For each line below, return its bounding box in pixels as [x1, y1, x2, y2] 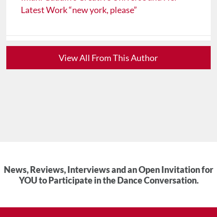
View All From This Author [59, 52, 158, 63]
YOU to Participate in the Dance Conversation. [18, 175, 199, 186]
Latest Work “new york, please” [21, 4, 138, 15]
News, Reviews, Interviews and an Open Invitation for [4, 164, 213, 175]
